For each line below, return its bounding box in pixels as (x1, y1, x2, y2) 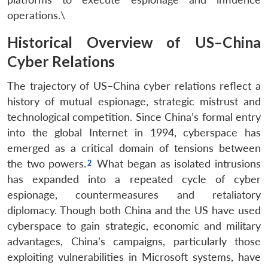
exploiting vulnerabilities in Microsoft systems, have (7, 250, 261, 263)
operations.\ (7, 8, 65, 22)
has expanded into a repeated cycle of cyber (7, 172, 261, 185)
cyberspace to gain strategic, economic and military (7, 219, 261, 232)
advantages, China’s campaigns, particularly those (7, 234, 261, 248)
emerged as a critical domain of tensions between (7, 141, 261, 154)
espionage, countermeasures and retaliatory (7, 188, 261, 201)
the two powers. (7, 157, 87, 170)
